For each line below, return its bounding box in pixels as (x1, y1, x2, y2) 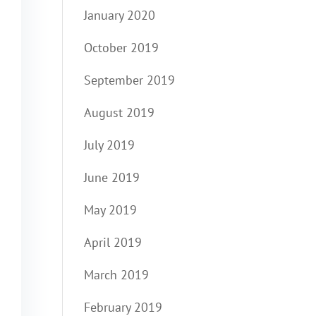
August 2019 (84, 104, 155, 121)
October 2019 (84, 39, 159, 56)
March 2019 (84, 267, 150, 283)
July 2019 (84, 137, 135, 153)
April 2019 (84, 234, 142, 250)
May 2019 (84, 202, 138, 218)
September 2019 (84, 72, 176, 88)
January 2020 (84, 7, 156, 23)
